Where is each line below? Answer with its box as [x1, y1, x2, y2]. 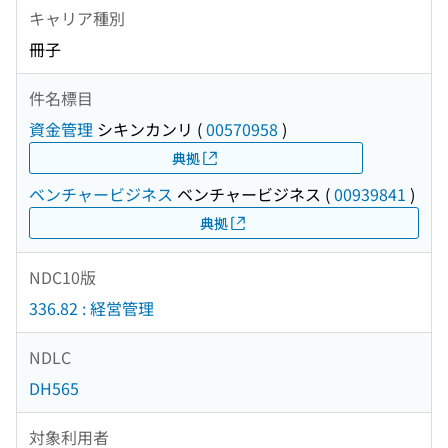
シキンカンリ [93, 117, 193, 142]
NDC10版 [29, 264, 96, 289]
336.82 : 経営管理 [29, 296, 154, 321]
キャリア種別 [29, 5, 125, 30]
